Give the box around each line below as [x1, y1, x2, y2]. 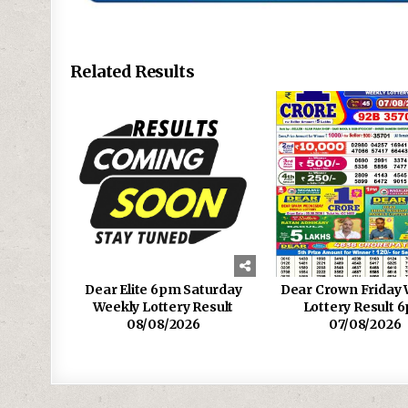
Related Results [70, 60, 195, 82]
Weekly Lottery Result [93, 298, 234, 315]
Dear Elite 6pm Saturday [85, 280, 242, 298]
